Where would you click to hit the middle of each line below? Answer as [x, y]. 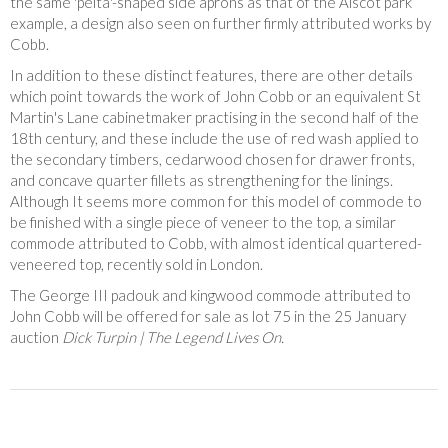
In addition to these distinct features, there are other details [211, 75]
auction [36, 337]
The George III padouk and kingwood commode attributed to [210, 295]
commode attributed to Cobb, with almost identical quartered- [216, 243]
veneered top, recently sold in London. [136, 264]
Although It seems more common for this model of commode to [216, 201]
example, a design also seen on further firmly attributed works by [220, 23]
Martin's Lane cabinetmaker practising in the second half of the [214, 117]
